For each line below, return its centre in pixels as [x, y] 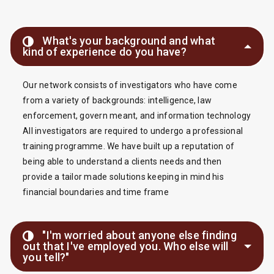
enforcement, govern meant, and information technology [137, 116]
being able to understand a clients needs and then [122, 161]
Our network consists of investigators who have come [130, 85]
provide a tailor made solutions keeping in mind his [123, 177]
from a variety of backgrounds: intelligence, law [117, 100]
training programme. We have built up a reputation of [128, 146]
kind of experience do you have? [105, 52]
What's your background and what [129, 41]
